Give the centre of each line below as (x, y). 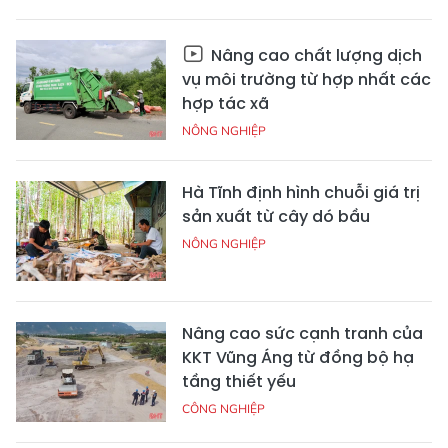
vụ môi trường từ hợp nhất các (306, 79)
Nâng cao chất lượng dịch (314, 55)
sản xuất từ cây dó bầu (276, 216)
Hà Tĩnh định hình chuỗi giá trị (301, 192)
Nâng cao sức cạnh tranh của (302, 333)
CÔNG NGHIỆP (223, 408)
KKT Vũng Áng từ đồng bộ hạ (298, 357)
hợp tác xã (225, 103)
